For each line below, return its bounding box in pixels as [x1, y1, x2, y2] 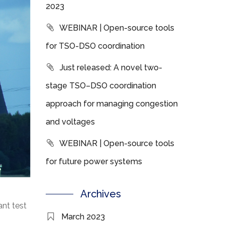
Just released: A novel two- [60, 63, 162, 72]
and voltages [46, 117, 95, 127]
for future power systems [46, 157, 142, 166]
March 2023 [61, 212, 105, 221]
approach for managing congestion [46, 99, 178, 108]
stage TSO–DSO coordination [46, 81, 156, 90]
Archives [80, 188, 121, 200]
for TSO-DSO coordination [46, 41, 145, 51]
